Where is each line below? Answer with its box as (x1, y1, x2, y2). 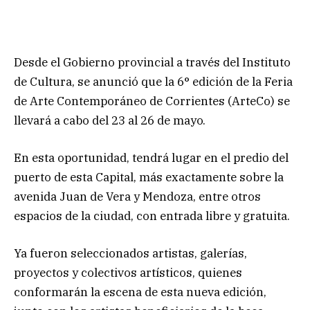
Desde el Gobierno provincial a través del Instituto (14, 54, 291, 70)
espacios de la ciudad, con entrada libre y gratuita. (14, 208, 290, 224)
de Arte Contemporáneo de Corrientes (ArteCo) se (14, 93, 290, 109)
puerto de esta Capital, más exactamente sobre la (14, 169, 284, 185)
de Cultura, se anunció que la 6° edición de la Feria (14, 73, 293, 89)
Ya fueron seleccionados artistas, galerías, (14, 246, 247, 262)
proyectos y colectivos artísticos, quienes (14, 265, 242, 281)
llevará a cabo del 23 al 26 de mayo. (14, 112, 206, 128)
